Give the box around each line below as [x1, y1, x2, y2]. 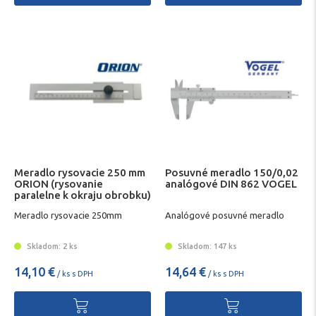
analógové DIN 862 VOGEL [165, 177, 297, 190]
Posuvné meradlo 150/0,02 [165, 166, 298, 178]
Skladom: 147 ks [176, 241, 237, 250]
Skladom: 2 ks [25, 241, 78, 250]
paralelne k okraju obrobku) [14, 188, 151, 201]
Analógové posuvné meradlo [165, 210, 284, 221]
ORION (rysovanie [14, 177, 103, 190]
